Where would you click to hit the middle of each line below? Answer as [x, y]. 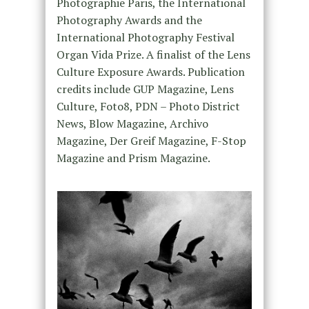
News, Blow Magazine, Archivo [132, 124]
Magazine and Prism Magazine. [133, 158]
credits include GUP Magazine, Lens [145, 89]
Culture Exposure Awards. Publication [150, 72]
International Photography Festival [145, 38]
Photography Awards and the [129, 20]
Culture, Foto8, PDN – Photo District [148, 107]
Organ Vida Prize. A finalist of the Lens [153, 55]
